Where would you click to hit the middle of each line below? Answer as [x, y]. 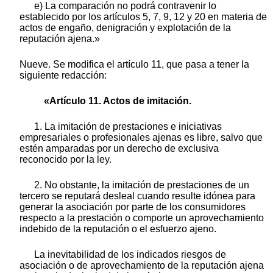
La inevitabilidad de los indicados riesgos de [130, 255]
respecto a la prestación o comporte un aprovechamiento [142, 218]
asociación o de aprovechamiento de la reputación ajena [142, 266]
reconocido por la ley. [66, 160]
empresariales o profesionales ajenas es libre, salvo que [141, 138]
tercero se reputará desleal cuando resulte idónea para [137, 196]
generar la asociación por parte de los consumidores [133, 207]
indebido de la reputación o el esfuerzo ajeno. [118, 229]
